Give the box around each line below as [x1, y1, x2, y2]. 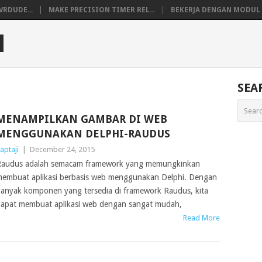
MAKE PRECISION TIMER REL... [49, 6, 155, 14]
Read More [183, 213, 220, 222]
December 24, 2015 [29, 145, 95, 154]
